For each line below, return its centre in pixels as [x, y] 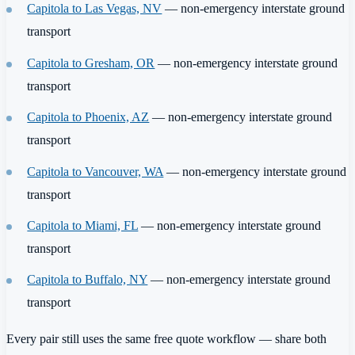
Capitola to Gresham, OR [91, 63]
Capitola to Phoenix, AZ [88, 117]
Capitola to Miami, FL [83, 225]
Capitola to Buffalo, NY [88, 280]
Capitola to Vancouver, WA [95, 171]
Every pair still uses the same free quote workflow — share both [166, 338]
